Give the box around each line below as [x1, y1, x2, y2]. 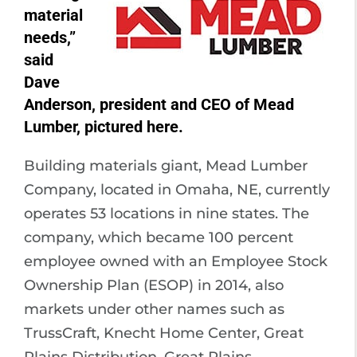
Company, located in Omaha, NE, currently [24, 180, 330, 198]
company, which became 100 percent [24, 228, 293, 246]
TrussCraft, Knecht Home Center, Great [24, 324, 304, 342]
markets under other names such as [24, 300, 284, 318]
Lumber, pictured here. [24, 116, 183, 136]
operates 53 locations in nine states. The [24, 204, 309, 222]
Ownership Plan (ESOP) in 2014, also [24, 276, 284, 294]
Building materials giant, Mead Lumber [24, 156, 308, 175]
